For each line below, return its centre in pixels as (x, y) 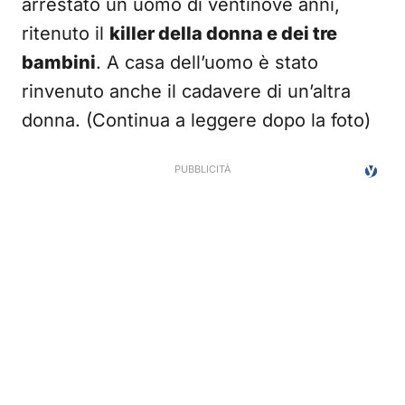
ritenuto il (66, 34)
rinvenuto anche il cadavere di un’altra (186, 92)
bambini (59, 63)
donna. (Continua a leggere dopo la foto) (196, 121)
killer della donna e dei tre (223, 34)
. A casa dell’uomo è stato (207, 63)
